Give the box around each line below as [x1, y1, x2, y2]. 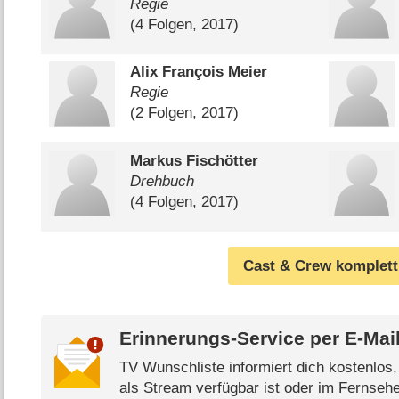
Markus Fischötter [129, 151, 258, 169]
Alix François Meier [129, 63, 267, 81]
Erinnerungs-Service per [118, 328, 345, 350]
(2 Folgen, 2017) [129, 104, 239, 122]
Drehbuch [129, 172, 194, 190]
